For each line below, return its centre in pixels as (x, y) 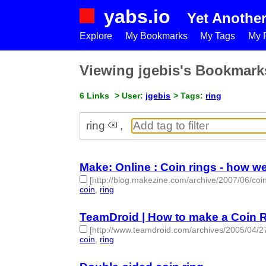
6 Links (95, 95)
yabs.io (137, 17)
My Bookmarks (156, 36)
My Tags (218, 36)
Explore (96, 36)
